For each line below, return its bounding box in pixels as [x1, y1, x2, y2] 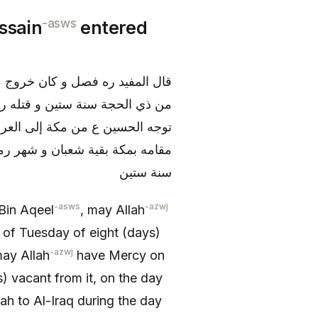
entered [76, 17, 148, 39]
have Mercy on [73, 247, 165, 263]
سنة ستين [119, 165, 172, 180]
